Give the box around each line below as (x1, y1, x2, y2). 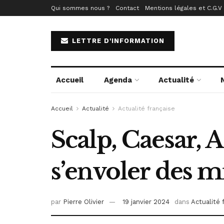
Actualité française (118, 105, 175, 112)
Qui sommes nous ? (51, 4, 109, 11)
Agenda (103, 75, 132, 84)
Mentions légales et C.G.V (145, 4, 222, 11)
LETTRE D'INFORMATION (69, 37, 164, 44)
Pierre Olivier (63, 198, 104, 206)
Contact (115, 4, 139, 11)
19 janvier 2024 (122, 198, 169, 206)
